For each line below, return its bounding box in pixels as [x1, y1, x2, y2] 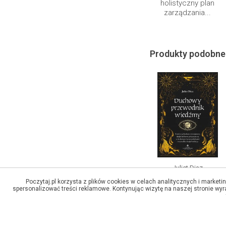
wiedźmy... [169, 195, 205, 204]
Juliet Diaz [172, 163, 203, 172]
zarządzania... [164, 8, 211, 17]
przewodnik [167, 185, 207, 195]
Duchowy [172, 176, 203, 185]
